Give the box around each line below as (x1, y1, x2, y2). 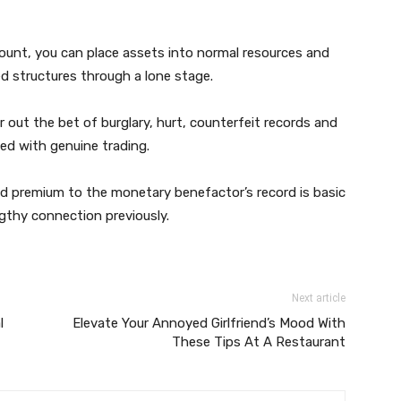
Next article (292, 292, 346, 304)
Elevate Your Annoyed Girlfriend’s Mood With (73, 315, 346, 331)
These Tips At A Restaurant (172, 334, 346, 350)
